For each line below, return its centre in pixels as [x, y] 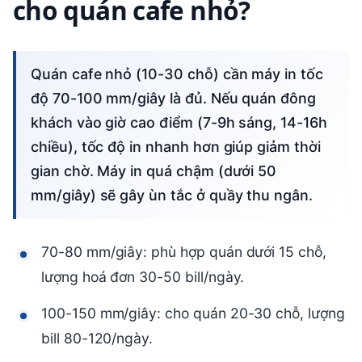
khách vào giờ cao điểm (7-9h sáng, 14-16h [179, 123]
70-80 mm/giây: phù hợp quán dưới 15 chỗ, [184, 252]
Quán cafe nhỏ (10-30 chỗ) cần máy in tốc [36, 74]
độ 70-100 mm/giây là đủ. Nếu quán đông [174, 99]
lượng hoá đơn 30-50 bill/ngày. [143, 277]
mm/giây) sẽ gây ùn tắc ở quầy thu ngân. [172, 196]
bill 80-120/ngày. [97, 339]
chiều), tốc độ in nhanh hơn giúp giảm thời [176, 147]
